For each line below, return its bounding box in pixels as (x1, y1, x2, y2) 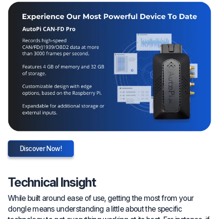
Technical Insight (8, 175, 96, 190)
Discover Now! (20, 144, 62, 153)
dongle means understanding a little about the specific (8, 204, 182, 214)
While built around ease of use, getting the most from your (8, 194, 194, 203)
